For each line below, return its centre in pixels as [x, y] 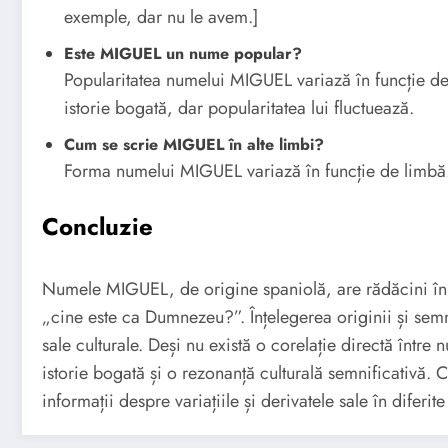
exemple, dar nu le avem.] [161, 16]
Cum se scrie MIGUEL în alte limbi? [194, 144]
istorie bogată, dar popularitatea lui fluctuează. [239, 107]
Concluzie [97, 226]
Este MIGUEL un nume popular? [183, 53]
